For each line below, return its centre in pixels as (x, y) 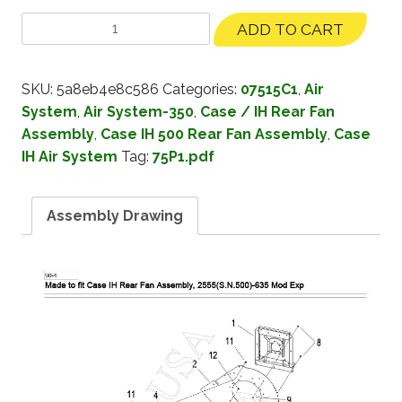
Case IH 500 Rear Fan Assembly (214, 134)
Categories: (201, 89)
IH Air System (70, 156)
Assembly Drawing (115, 215)
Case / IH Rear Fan (267, 111)
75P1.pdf (184, 156)
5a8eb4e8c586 (108, 89)
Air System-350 (139, 111)
